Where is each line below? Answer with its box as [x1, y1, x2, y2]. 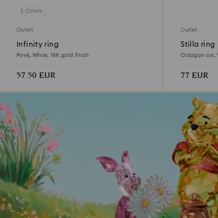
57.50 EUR [17, 69, 55, 82]
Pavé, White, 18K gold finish [17, 52, 89, 58]
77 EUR [181, 69, 209, 82]
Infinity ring [17, 40, 58, 48]
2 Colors [20, 8, 43, 14]
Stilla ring [181, 40, 215, 48]
